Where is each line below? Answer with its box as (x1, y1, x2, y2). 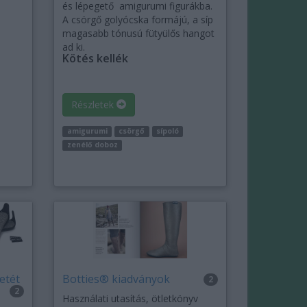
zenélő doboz (66, 140, 118, 150)
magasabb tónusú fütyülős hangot (62, 27, 215, 40)
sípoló (156, 126, 179, 136)
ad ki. (62, 40, 86, 54)
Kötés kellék (62, 51, 129, 66)
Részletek (71, 98, 117, 112)
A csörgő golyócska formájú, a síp (62, 13, 214, 27)
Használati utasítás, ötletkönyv (62, 292, 199, 306)
